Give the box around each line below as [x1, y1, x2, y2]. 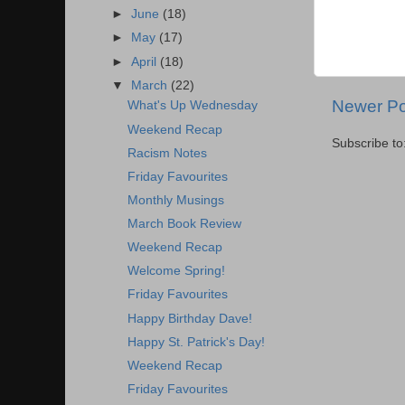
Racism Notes [127, 146, 207, 160]
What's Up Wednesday [127, 99, 258, 113]
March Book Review [127, 217, 241, 231]
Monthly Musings [127, 193, 224, 207]
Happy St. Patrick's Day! [127, 334, 265, 349]
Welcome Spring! [127, 264, 225, 278]
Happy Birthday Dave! [127, 311, 252, 325]
